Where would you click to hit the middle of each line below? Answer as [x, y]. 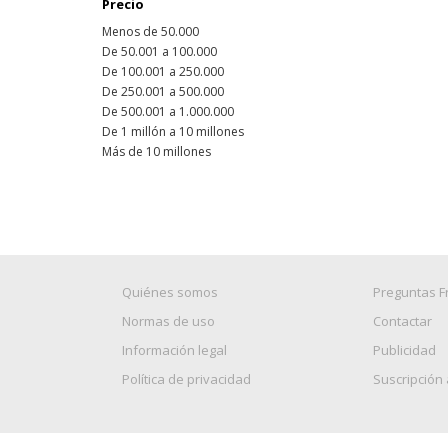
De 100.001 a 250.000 [163, 71]
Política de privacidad [186, 379]
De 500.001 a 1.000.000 [168, 111]
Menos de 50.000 [150, 31]
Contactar [403, 321]
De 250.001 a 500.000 [163, 91]
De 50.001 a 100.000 [159, 51]
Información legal [174, 350]
